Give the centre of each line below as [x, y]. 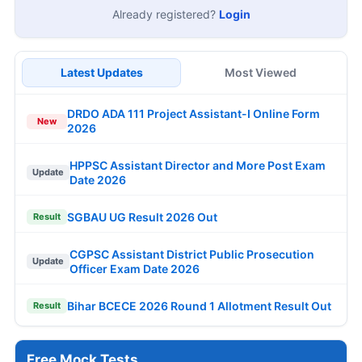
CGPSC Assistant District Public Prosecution [192, 254]
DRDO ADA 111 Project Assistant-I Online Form [194, 114]
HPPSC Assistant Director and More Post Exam [198, 165]
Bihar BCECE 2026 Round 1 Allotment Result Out [199, 305]
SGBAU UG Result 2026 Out [142, 217]
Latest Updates [101, 73]
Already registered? [165, 15]
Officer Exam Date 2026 [135, 268]
